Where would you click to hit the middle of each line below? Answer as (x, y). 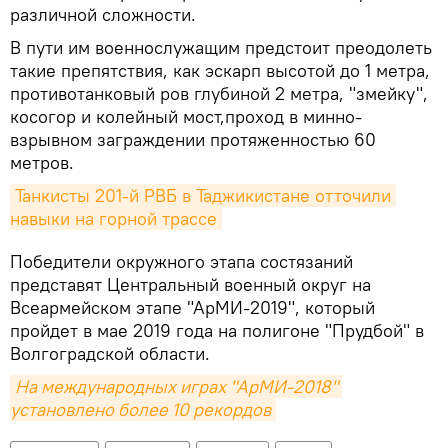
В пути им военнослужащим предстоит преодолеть (221, 48)
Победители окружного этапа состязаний (181, 262)
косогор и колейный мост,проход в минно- (186, 117)
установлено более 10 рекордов (140, 410)
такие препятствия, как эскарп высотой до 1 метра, (220, 71)
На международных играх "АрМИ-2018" (176, 387)
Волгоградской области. (110, 354)
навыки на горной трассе (113, 219)
